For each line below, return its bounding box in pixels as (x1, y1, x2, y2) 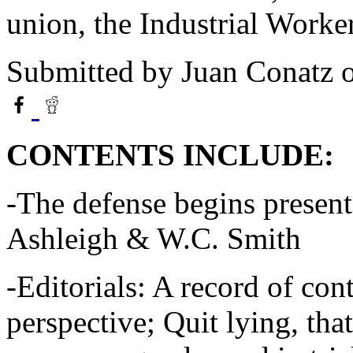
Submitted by (6, 54, 181, 88)
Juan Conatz (181, 54, 333, 88)
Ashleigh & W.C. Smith (6, 221, 301, 255)
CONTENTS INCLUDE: (6, 137, 334, 172)
